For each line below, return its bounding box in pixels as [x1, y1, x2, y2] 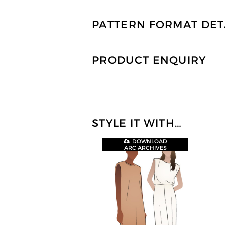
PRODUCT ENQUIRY [92, 53, 206, 67]
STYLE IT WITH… [92, 117, 182, 130]
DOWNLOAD [132, 138, 168, 145]
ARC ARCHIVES [124, 144, 167, 152]
